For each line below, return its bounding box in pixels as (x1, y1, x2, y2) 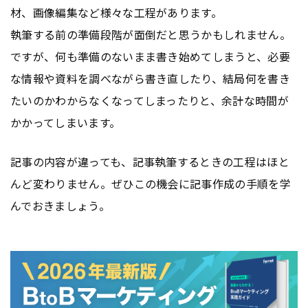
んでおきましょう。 (10, 197, 110, 214)
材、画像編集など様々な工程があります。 (10, 4, 223, 21)
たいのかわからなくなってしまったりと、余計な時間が (10, 92, 289, 109)
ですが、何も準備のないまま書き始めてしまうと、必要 (10, 48, 291, 65)
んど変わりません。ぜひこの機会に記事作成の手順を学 (10, 175, 291, 192)
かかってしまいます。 (10, 114, 121, 131)
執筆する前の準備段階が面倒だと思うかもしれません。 (10, 26, 291, 43)
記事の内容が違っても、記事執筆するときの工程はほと (10, 153, 289, 170)
